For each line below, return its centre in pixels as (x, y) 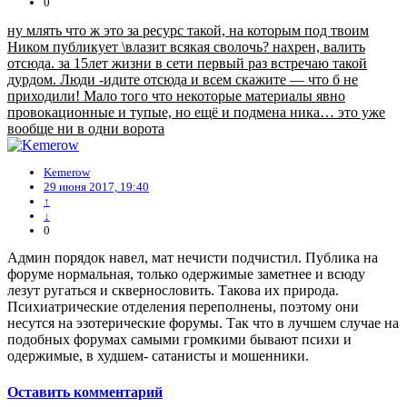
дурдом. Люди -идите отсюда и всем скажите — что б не (183, 79)
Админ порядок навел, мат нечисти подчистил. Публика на (193, 258)
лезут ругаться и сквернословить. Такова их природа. (173, 291)
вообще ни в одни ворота (86, 128)
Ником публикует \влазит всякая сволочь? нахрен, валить (186, 46)
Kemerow (67, 173)
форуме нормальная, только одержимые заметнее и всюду (186, 274)
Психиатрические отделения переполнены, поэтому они (183, 307)
